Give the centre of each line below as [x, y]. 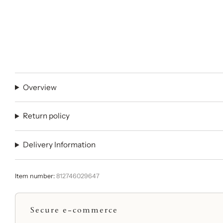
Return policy [47, 116]
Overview [40, 87]
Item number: [36, 176]
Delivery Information [59, 145]
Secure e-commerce [74, 210]
